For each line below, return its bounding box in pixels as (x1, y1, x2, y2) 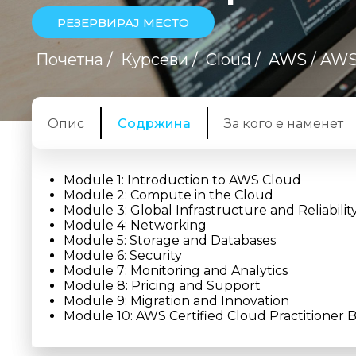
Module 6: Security (64, 248, 182, 263)
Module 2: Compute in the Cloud (64, 188, 273, 203)
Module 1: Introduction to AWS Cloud (64, 172, 301, 188)
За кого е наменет (224, 116, 343, 131)
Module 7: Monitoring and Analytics (64, 263, 288, 278)
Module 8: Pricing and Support (64, 278, 261, 293)
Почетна (36, 50, 103, 69)
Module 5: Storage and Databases (64, 233, 276, 248)
